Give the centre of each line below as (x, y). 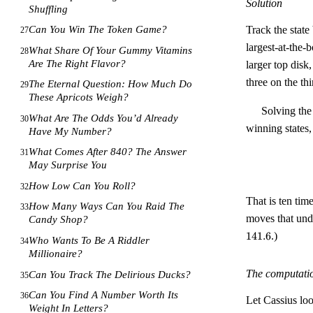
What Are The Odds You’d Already (104, 118)
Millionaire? (56, 254)
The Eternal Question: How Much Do (111, 84)
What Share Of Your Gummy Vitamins (111, 50)
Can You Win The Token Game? (98, 30)
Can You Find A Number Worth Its (104, 295)
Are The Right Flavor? (78, 63)
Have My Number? (71, 131)
